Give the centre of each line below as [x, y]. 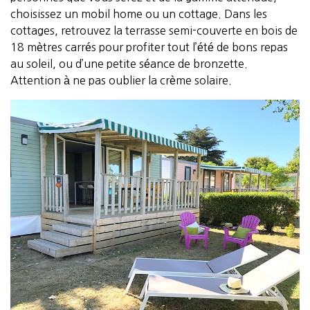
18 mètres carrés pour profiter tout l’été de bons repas [149, 47]
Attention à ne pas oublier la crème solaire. [121, 80]
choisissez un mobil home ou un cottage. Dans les [139, 13]
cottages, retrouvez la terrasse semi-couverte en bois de [154, 30]
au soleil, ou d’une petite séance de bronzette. [129, 63]
